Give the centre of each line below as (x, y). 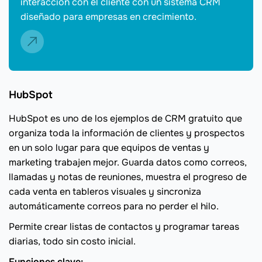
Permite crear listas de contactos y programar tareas (124, 227)
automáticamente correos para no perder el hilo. (114, 206)
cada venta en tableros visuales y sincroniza (105, 192)
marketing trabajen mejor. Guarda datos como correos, (128, 163)
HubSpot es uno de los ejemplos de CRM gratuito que (125, 119)
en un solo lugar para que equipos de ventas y (109, 148)
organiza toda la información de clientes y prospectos (127, 133)
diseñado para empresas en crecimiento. (108, 17)
